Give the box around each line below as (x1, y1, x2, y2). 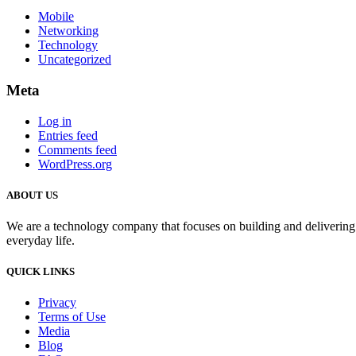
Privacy (38, 296, 76, 310)
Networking (38, 24, 99, 38)
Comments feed (38, 142, 117, 157)
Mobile (38, 10, 74, 24)
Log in (38, 114, 72, 128)
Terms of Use (38, 310, 106, 324)
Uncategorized (38, 52, 111, 67)
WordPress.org (38, 157, 112, 171)
